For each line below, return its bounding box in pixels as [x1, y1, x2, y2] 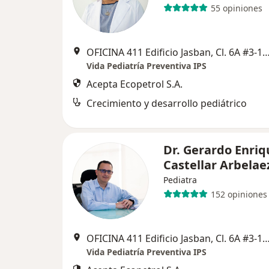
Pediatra [163, 174, 197, 186]
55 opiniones [210, 2, 262, 14]
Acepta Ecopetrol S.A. [86, 77, 183, 91]
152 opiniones [210, 188, 267, 200]
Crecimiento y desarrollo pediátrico [86, 97, 247, 110]
